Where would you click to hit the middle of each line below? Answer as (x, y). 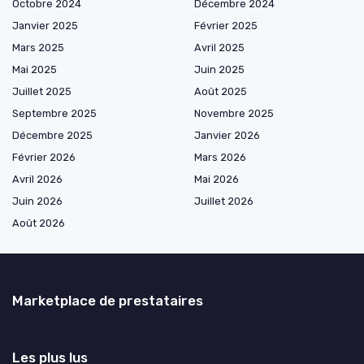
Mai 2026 (217, 179)
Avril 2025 (219, 47)
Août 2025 (221, 91)
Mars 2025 (38, 47)
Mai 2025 (35, 69)
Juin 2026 (37, 201)
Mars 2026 (220, 157)
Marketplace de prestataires (108, 300)
